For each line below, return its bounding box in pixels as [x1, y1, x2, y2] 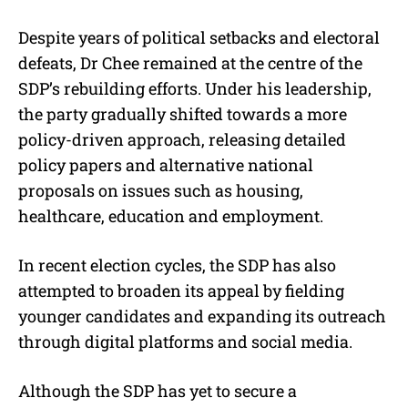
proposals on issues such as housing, [18, 179, 303, 202]
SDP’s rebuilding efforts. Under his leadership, [18, 77, 372, 100]
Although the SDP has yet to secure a [18, 380, 297, 403]
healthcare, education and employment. [18, 205, 323, 228]
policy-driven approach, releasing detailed [18, 128, 346, 151]
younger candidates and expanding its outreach [18, 305, 386, 328]
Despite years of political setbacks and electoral [18, 26, 380, 49]
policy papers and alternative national [18, 154, 313, 177]
